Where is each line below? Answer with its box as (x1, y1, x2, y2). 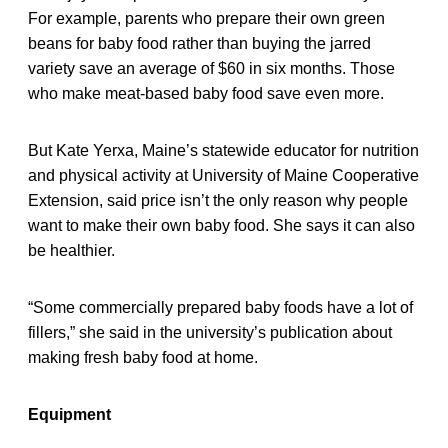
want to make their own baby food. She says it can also (28, 216, 415, 234)
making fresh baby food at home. (28, 348, 258, 366)
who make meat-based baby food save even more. (28, 84, 384, 102)
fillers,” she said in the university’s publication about (28, 323, 392, 341)
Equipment (28, 405, 111, 423)
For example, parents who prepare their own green (28, 9, 385, 27)
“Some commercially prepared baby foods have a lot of (28, 298, 413, 316)
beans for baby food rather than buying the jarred (28, 34, 371, 52)
